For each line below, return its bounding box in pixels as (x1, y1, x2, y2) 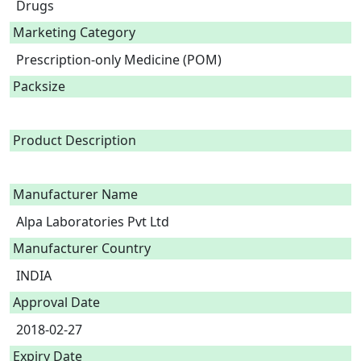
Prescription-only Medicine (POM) (16, 51, 228, 68)
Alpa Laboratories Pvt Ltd (16, 213, 169, 230)
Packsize (13, 77, 65, 95)
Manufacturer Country (13, 239, 151, 257)
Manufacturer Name (13, 185, 138, 203)
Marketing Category (13, 23, 135, 41)
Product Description (13, 131, 136, 149)
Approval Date (13, 293, 100, 311)
